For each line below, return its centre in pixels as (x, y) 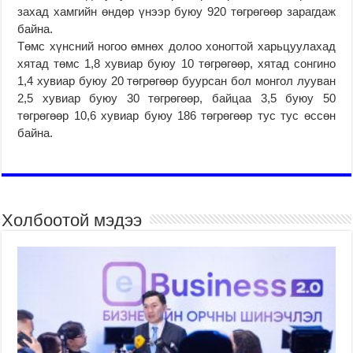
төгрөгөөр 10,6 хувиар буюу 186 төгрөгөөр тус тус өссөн (176, 115)
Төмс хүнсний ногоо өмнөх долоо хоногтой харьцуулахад (176, 46)
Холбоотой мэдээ (72, 220)
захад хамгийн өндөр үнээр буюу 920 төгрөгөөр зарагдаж (176, 11)
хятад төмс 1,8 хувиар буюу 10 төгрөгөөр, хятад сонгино (176, 63)
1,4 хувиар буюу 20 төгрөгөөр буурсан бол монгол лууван (176, 80)
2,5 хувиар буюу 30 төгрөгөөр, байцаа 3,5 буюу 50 (176, 98)
